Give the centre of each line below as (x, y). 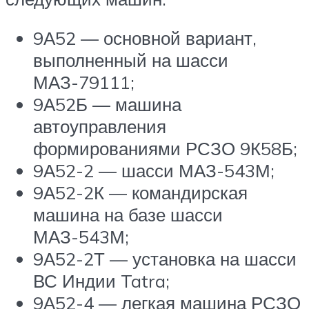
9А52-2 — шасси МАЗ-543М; (154, 171)
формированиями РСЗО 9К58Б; (165, 149)
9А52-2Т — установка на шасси (165, 259)
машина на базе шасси (128, 215)
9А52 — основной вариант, (145, 38)
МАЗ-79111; (84, 82)
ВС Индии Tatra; (101, 281)
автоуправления (100, 127)
